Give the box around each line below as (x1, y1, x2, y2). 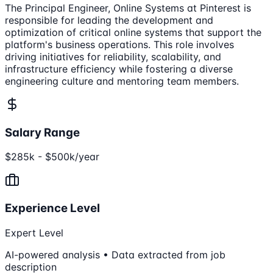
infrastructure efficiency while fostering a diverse (5, 62, 233, 75)
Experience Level (5, 200, 100, 215)
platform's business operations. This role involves (5, 38, 234, 51)
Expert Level (5, 226, 63, 239)
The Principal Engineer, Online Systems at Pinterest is (5, 1, 251, 14)
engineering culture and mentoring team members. (5, 74, 239, 87)
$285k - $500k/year (5, 151, 99, 163)
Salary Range (5, 125, 80, 140)
